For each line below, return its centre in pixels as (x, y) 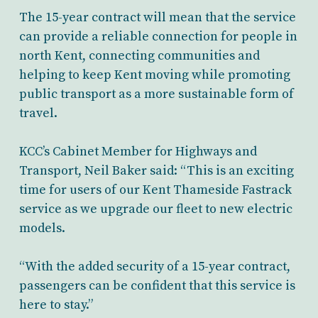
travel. (38, 113)
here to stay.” (56, 305)
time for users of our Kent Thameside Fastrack (155, 190)
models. (42, 228)
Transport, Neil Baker (83, 171)
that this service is (242, 286)
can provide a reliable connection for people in (158, 37)
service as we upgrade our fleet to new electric (155, 209)
